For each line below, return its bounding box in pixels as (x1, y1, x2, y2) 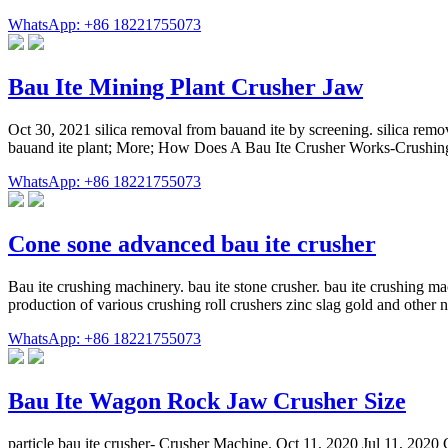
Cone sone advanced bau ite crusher (8, 230, 376, 257)
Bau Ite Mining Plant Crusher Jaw (8, 74, 363, 101)
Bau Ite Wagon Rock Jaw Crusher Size (8, 387, 406, 414)
